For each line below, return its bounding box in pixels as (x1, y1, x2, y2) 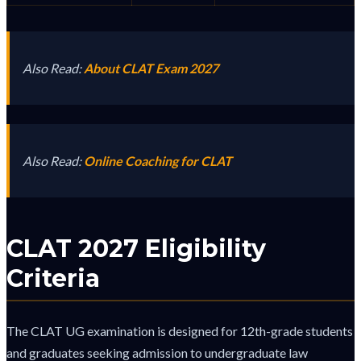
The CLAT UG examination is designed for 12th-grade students (6, 322, 353, 338)
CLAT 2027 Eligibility (6, 234, 266, 264)
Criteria (6, 263, 100, 294)
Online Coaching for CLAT (84, 153, 232, 169)
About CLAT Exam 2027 (84, 60, 218, 77)
